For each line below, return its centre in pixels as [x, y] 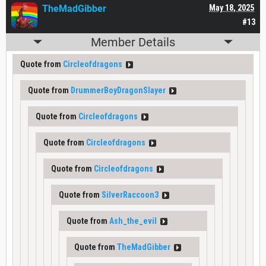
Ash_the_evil [133, 221]
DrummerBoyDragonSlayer [118, 90]
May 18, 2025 [232, 7]
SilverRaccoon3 [130, 194]
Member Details [133, 42]
